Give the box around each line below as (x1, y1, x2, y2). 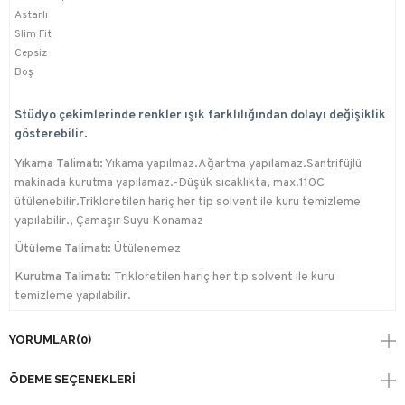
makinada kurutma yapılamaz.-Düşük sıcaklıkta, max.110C (14, 175, 325, 192)
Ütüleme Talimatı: (14, 241, 111, 258)
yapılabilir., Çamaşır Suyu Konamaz (14, 213, 203, 230)
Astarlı (14, 8, 48, 24)
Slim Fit (14, 27, 52, 42)
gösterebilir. (14, 127, 88, 143)
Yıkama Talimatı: (14, 156, 103, 173)
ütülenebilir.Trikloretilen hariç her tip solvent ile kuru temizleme (14, 194, 361, 211)
